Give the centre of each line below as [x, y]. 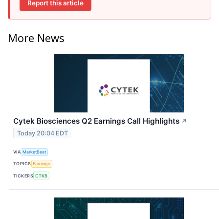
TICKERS [23, 175]
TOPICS [22, 164]
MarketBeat [34, 152]
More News [36, 37]
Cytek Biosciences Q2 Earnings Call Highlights [96, 121]
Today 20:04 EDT [43, 133]
